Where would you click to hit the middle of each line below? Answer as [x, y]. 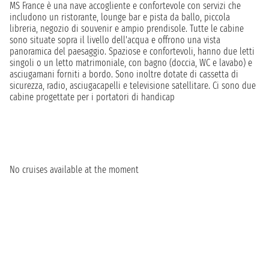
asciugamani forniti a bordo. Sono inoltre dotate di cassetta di [124, 74]
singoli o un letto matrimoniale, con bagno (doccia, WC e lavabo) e [131, 63]
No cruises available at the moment [74, 170]
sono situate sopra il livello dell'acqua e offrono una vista [115, 40]
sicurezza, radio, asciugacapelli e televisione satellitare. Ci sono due [133, 86]
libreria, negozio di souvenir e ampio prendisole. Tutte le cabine [127, 29]
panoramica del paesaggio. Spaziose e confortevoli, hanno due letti [132, 51]
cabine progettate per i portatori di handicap [92, 97]
